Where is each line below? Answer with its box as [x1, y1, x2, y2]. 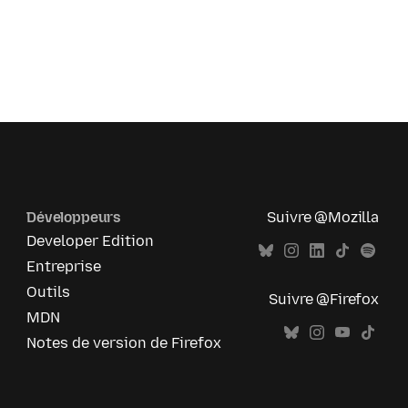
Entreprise [26, 258, 102, 276]
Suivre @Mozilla [267, 209, 379, 227]
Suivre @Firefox [269, 291, 379, 309]
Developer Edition [26, 232, 155, 250]
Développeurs [26, 209, 122, 227]
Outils [26, 283, 71, 301]
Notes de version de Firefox [26, 334, 222, 352]
